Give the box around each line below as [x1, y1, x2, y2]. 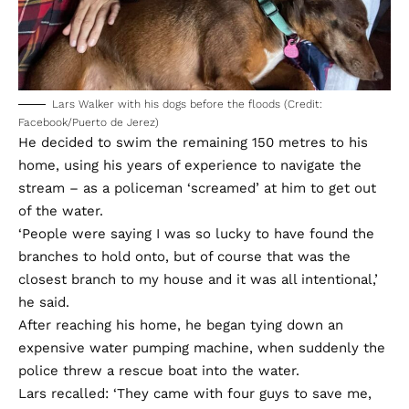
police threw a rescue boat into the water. [18, 362, 299, 379]
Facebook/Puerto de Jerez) [18, 115, 159, 129]
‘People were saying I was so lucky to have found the [18, 225, 374, 242]
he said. [18, 293, 69, 310]
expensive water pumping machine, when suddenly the [18, 339, 385, 356]
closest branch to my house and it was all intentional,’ [18, 270, 378, 288]
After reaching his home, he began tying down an [18, 316, 343, 333]
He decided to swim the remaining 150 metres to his [18, 133, 368, 151]
